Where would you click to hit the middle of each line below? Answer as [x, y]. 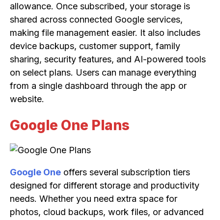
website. [27, 99]
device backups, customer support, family [95, 46]
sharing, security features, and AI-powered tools [108, 59]
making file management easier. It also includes [105, 32]
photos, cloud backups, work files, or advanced [107, 212]
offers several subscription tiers [125, 172]
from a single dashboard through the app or [98, 85]
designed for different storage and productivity [105, 186]
